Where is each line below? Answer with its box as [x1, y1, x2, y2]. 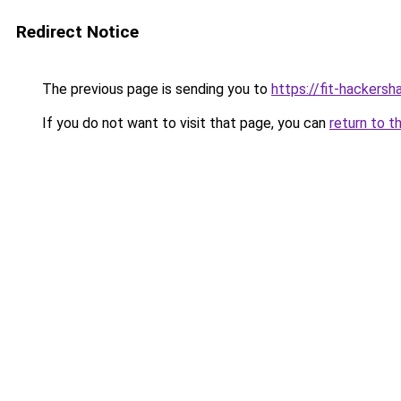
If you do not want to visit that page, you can [38, 115, 329, 132]
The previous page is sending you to [38, 81, 271, 98]
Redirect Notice [16, 21, 139, 42]
